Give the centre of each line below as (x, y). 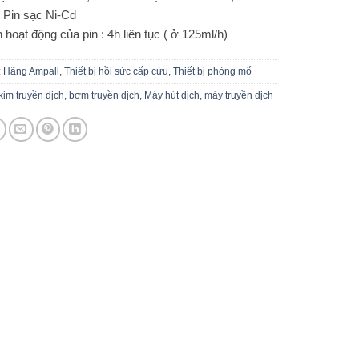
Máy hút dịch (171, 96)
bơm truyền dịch (104, 96)
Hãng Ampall (31, 72)
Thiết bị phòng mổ (212, 72)
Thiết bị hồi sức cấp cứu (116, 72)
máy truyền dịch (238, 96)
